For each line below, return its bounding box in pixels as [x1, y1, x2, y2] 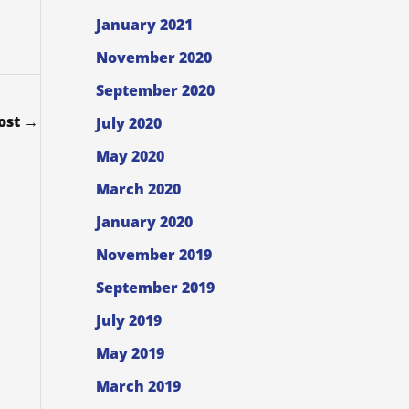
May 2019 [95, 343, 164, 364]
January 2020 [95, 212, 193, 233]
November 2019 [95, 245, 212, 266]
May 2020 [95, 146, 164, 167]
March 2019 [95, 376, 181, 397]
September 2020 [95, 80, 215, 101]
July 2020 [95, 113, 162, 134]
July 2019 [95, 310, 162, 331]
